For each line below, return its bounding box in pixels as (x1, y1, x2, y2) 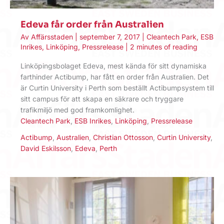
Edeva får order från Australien (20, 19, 164, 30)
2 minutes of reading (130, 42, 197, 51)
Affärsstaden (31, 32, 75, 41)
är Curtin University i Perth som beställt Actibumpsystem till (20, 83, 214, 92)
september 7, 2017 (79, 32, 142, 41)
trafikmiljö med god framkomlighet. (20, 105, 134, 114)
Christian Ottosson (93, 132, 153, 141)
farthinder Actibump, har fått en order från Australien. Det (20, 72, 209, 81)
